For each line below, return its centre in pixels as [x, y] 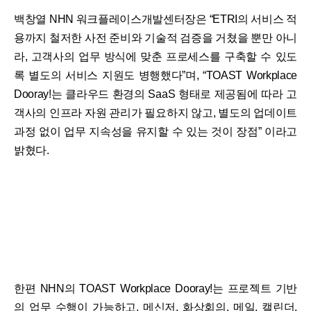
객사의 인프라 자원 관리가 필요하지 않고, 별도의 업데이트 [155, 112]
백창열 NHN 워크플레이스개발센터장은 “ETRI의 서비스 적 [155, 19]
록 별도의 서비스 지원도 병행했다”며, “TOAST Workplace [155, 75]
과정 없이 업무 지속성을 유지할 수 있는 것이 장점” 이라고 [155, 131]
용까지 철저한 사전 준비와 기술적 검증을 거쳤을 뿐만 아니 [155, 37]
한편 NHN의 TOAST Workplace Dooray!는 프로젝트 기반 [155, 288]
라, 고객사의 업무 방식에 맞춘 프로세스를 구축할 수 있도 [155, 56]
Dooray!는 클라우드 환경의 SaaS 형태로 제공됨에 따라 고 [155, 94]
